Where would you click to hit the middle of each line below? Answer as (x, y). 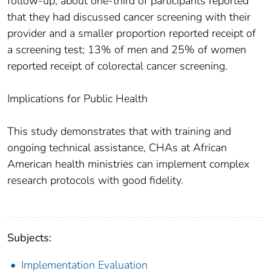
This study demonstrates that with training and (119, 132)
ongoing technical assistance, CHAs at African (117, 148)
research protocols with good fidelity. (95, 181)
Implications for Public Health (77, 99)
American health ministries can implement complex (128, 164)
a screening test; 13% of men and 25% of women (127, 50)
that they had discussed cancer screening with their (129, 17)
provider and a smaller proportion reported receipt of (132, 34)
